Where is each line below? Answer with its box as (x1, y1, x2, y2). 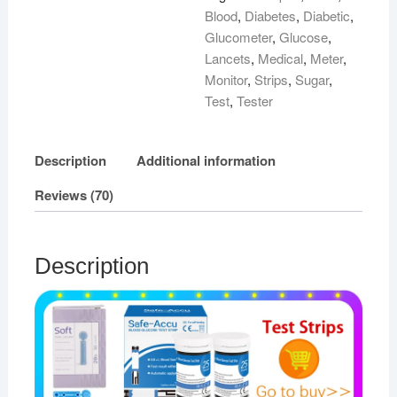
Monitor (205, 70, 248, 90)
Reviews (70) (34, 184, 113, 205)
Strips (254, 70, 289, 90)
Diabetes (245, 6, 297, 26)
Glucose (279, 27, 329, 47)
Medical (258, 49, 304, 68)
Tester (237, 91, 274, 111)
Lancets (205, 49, 252, 68)
